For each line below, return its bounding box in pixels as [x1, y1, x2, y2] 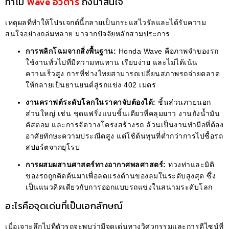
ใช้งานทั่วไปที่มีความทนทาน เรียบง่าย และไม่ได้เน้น [26, 58, 198, 66]
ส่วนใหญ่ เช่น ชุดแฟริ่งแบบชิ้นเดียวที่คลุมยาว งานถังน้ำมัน [26, 109, 220, 118]
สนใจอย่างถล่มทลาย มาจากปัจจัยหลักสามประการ [5, 29, 170, 38]
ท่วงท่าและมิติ [166, 160, 214, 169]
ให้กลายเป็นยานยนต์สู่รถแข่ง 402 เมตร [26, 80, 156, 89]
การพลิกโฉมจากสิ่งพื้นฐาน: [26, 47, 116, 55]
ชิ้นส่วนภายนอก [155, 98, 211, 106]
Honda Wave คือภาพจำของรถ [116, 47, 219, 55]
